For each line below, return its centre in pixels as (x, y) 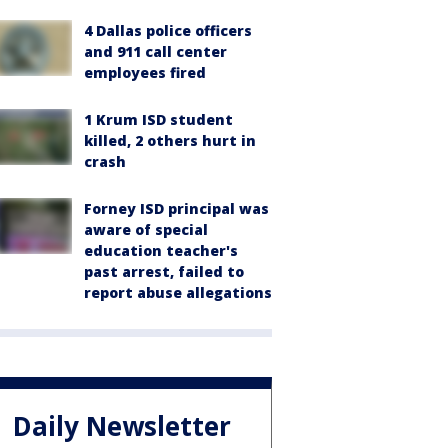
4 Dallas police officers (168, 30)
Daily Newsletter (122, 426)
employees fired (145, 72)
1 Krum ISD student (158, 119)
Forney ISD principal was (176, 208)
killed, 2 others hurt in (170, 140)
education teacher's (161, 250)
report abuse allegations (178, 292)
